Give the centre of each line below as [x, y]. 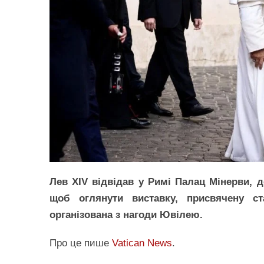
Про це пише [81, 243]
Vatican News [142, 243]
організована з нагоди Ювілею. [126, 215]
